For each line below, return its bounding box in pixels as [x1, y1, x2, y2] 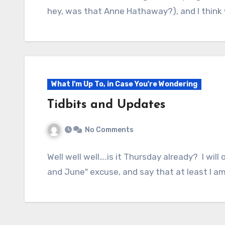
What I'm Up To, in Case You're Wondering [51, 79, 197, 88]
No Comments [85, 125, 134, 134]
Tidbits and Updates [47, 98, 165, 111]
